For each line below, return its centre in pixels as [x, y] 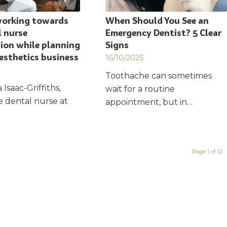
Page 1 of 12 [207, 152]
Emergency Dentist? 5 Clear [163, 33]
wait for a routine [140, 89]
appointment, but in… [149, 102]
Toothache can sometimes [158, 76]
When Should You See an [157, 21]
